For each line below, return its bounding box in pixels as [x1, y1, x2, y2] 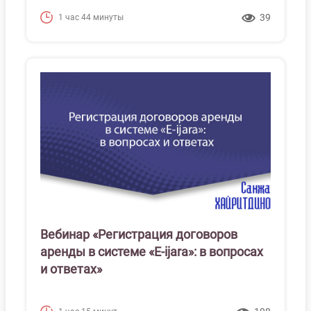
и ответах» [40, 262, 102, 276]
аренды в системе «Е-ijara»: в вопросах [40, 244, 263, 259]
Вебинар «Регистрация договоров [40, 227, 237, 242]
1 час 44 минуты [58, 12, 124, 22]
